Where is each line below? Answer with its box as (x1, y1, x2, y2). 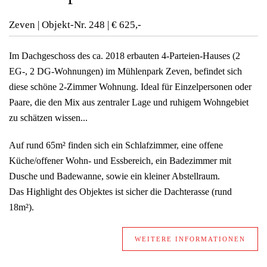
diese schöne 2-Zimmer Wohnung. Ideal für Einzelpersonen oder (9, 82, 252, 92)
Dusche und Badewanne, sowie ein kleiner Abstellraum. (9, 171, 222, 182)
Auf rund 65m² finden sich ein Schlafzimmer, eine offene (9, 140, 223, 151)
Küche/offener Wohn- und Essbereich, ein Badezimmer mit (9, 156, 231, 166)
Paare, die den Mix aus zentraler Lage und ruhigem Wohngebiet (9, 97, 249, 108)
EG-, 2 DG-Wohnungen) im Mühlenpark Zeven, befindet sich (9, 66, 242, 77)
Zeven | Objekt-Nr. (9, 19, 86, 31)
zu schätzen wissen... (9, 113, 88, 123)
